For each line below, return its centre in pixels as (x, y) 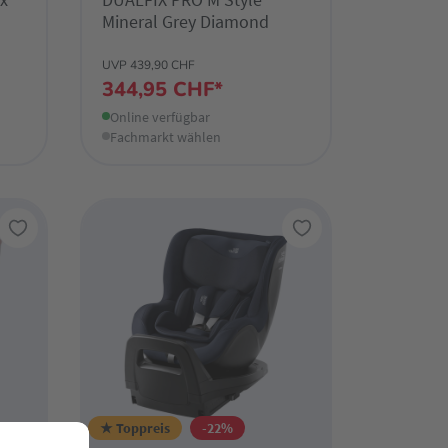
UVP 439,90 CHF (148, 64)
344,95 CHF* (162, 89)
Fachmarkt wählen (165, 136)
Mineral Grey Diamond (185, 21)
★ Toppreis (134, 427)
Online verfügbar (159, 116)
